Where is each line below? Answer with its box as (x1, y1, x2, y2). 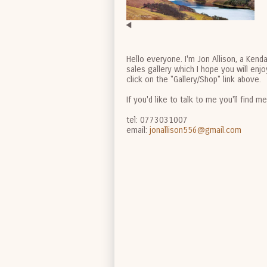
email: (126, 125, 150, 135)
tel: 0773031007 (126, 114, 188, 125)
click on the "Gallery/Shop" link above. (126, 74, 261, 85)
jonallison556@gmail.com (150, 125, 241, 135)
